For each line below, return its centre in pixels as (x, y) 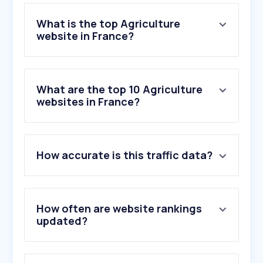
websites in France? (88, 102)
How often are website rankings (119, 209)
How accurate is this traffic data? (124, 155)
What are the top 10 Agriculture (119, 90)
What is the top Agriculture (108, 24)
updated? (62, 221)
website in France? (85, 36)
